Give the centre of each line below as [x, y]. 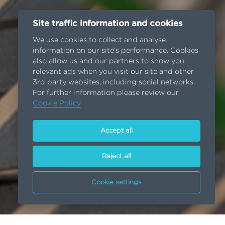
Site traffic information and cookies [107, 24]
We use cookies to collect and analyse [99, 40]
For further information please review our [105, 93]
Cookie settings [117, 182]
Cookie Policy [57, 103]
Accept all [117, 131]
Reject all [117, 157]
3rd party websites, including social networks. [114, 82]
